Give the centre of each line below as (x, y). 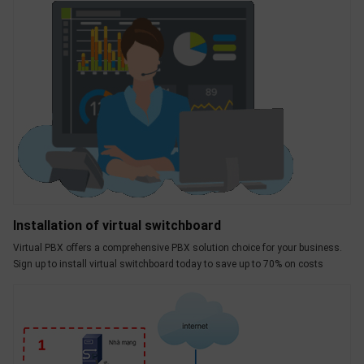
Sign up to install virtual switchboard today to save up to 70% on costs (168, 264)
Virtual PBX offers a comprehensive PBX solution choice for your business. (178, 247)
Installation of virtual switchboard (117, 225)
